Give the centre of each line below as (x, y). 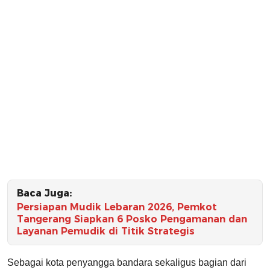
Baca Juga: (44, 193)
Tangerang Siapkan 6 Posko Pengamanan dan (132, 219)
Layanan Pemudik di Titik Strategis (106, 231)
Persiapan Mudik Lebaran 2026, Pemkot (117, 207)
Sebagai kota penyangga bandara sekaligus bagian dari (127, 263)
